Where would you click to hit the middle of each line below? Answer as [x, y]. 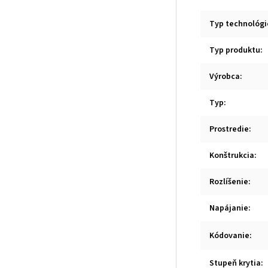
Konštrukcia [232, 155]
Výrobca [225, 76]
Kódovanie [229, 235]
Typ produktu [235, 50]
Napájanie [229, 208]
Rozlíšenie [229, 182]
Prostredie [229, 129]
